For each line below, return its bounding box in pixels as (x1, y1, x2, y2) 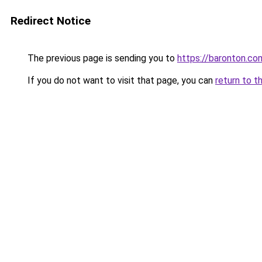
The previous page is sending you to (25, 53, 177, 64)
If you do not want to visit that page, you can (25, 75, 215, 86)
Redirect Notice (11, 14, 91, 27)
